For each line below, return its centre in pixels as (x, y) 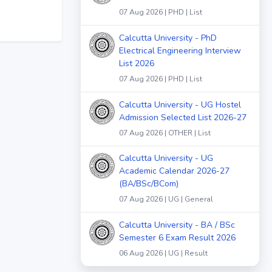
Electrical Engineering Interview (180, 50)
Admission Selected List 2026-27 (183, 117)
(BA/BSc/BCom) (149, 184)
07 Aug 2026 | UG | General (166, 199)
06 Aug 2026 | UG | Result (163, 253)
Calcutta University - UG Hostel (180, 104)
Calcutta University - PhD (168, 38)
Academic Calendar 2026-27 (174, 171)
